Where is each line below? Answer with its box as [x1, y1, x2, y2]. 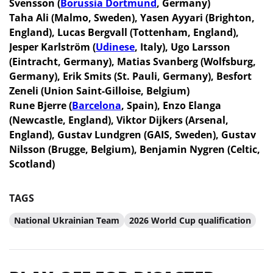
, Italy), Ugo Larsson [135, 40, 230, 54]
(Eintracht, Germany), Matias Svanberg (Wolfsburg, [9, 55, 256, 68]
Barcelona [72, 99, 121, 112]
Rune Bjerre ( [9, 99, 72, 112]
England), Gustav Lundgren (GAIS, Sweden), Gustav [9, 128, 256, 141]
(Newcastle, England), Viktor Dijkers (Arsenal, [9, 113, 229, 127]
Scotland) [9, 157, 55, 171]
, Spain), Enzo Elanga [121, 99, 221, 112]
